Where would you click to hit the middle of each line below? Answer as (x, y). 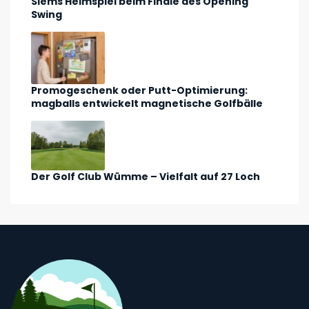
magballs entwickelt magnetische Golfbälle (147, 104)
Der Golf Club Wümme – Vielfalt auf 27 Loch (146, 176)
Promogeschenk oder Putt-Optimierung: (139, 91)
